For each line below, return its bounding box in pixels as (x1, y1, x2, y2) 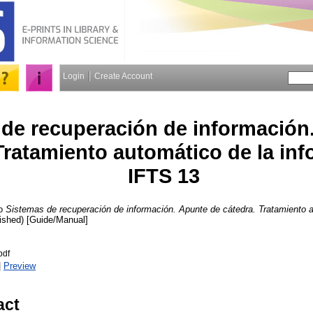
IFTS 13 (127, 164, 200, 187)
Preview (3, 260, 36, 271)
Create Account (94, 71, 152, 81)
